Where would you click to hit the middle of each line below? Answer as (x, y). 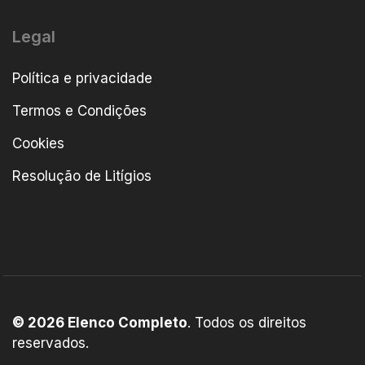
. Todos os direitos (247, 322)
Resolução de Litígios (82, 176)
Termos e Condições (79, 110)
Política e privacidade (82, 78)
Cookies (38, 143)
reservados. (53, 343)
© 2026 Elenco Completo (100, 322)
